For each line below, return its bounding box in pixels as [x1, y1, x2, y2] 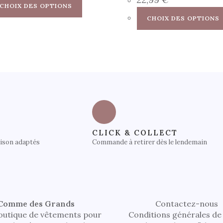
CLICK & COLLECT [92, 128, 178, 138]
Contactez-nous [155, 199, 219, 209]
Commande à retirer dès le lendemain [92, 138, 207, 147]
